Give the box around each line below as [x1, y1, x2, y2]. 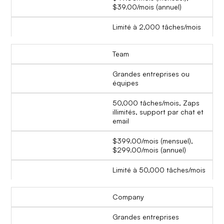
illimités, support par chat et [112, 107, 203, 116]
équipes [112, 78, 138, 87]
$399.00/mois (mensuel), [112, 136, 193, 145]
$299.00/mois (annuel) [112, 145, 186, 154]
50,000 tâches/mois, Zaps [112, 98, 199, 107]
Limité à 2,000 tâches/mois [112, 22, 201, 31]
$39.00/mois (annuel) [112, 2, 181, 11]
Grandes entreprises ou [112, 69, 189, 78]
